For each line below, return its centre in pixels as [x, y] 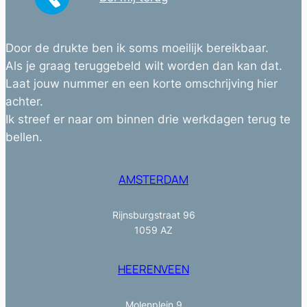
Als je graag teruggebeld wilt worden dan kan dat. [144, 66]
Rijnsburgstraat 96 [153, 214]
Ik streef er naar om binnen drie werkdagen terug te [148, 120]
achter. [24, 102]
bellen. [24, 137]
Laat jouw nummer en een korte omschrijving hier [142, 84]
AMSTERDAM [153, 179]
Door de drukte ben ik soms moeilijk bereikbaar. [137, 48]
